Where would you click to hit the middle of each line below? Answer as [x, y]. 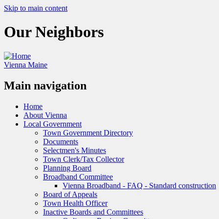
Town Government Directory [88, 132]
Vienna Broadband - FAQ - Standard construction [139, 185]
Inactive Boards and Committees [93, 212]
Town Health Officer [75, 203]
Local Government [53, 124]
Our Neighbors [54, 32]
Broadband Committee [78, 176]
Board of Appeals [70, 194]
